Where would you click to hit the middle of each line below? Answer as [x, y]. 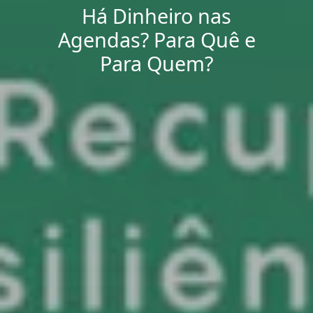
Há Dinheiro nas [156, 15]
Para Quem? [156, 63]
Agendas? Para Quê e [156, 39]
